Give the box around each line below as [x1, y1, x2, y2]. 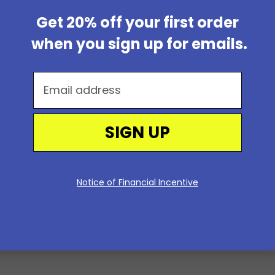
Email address [33, 71, 115, 87]
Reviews [113, 218, 162, 235]
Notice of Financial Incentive [77, 176, 198, 188]
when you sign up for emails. [28, 33, 247, 54]
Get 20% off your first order [36, 12, 239, 33]
